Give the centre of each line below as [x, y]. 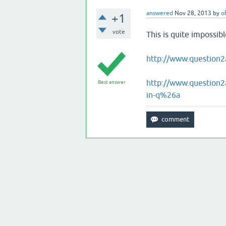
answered [159, 13]
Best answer [111, 82]
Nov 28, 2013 [193, 13]
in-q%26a [163, 95]
